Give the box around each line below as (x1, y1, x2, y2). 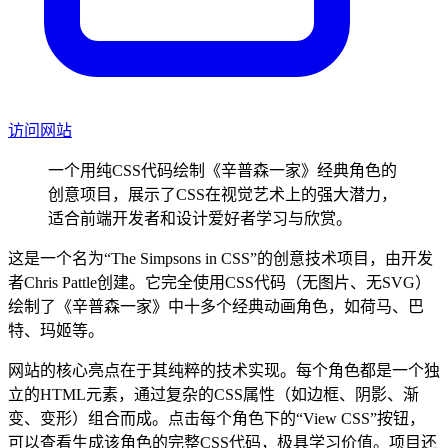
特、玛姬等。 (8, 321, 104, 339)
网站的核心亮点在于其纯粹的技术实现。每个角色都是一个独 (8, 361, 440, 379)
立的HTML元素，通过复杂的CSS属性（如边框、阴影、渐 (8, 385, 419, 403)
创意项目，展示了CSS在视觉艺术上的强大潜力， (48, 185, 397, 203)
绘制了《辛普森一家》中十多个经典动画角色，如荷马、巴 (8, 297, 424, 315)
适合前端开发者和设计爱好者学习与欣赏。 (48, 209, 352, 227)
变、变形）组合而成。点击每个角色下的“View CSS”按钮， (8, 409, 425, 427)
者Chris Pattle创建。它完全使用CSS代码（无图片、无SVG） (8, 273, 431, 291)
